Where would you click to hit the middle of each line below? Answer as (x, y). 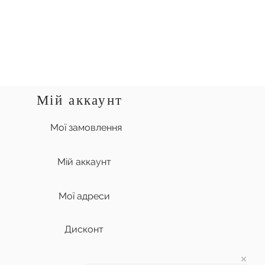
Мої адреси (84, 196)
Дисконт (84, 230)
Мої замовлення (86, 128)
